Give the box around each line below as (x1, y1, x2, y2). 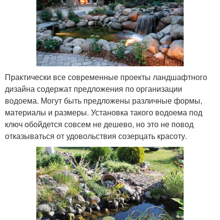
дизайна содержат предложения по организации (5, 83, 182, 95)
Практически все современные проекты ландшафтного (5, 71, 207, 83)
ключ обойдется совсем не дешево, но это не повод (5, 118, 193, 130)
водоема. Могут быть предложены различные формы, (5, 95, 202, 107)
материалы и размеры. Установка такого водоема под (5, 107, 202, 118)
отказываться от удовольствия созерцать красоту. (5, 130, 187, 142)
